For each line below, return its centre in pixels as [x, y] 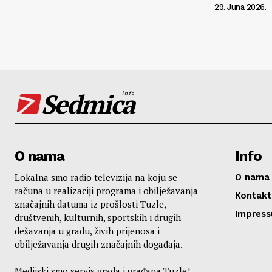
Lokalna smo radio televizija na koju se [96, 177]
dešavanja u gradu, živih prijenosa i [87, 230]
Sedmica [88, 104]
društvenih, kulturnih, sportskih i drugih [98, 217]
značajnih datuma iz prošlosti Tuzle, [90, 204]
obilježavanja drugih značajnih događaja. [99, 244]
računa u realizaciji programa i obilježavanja [106, 190]
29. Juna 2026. [240, 7]
